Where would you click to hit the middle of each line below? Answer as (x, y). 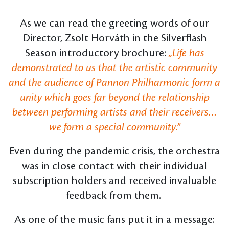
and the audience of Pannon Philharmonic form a (114, 83)
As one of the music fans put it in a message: (114, 220)
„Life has (186, 53)
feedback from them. (114, 196)
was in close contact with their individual (114, 166)
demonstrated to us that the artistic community (114, 68)
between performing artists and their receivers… (114, 113)
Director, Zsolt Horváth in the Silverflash (114, 39)
